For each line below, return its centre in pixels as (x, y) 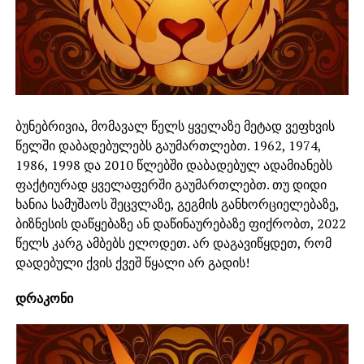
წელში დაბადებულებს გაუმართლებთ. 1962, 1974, (168, 145)
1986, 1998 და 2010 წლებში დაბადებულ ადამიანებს (173, 165)
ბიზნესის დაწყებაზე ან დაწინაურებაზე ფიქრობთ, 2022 (180, 223)
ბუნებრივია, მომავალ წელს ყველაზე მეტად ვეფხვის (175, 126)
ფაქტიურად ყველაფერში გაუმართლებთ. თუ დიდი (171, 184)
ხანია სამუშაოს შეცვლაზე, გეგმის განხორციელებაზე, (177, 204)
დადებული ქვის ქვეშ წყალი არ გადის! (132, 262)
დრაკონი (44, 298)
